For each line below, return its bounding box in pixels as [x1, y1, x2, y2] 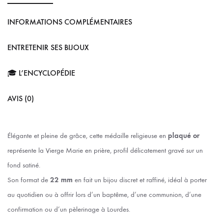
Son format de [7, 175, 50, 184]
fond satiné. [7, 160, 40, 169]
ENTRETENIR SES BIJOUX [7, 42, 89, 52]
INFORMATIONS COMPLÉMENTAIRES [7, 17, 132, 27]
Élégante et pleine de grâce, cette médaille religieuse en [7, 131, 168, 140]
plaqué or [168, 131, 199, 140]
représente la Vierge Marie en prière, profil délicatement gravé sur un [7, 145, 203, 155]
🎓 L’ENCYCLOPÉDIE [7, 68, 75, 78]
